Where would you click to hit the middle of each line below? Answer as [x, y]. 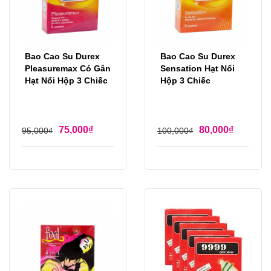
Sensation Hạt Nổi [198, 69]
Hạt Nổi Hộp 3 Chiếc [66, 81]
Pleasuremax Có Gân [68, 69]
